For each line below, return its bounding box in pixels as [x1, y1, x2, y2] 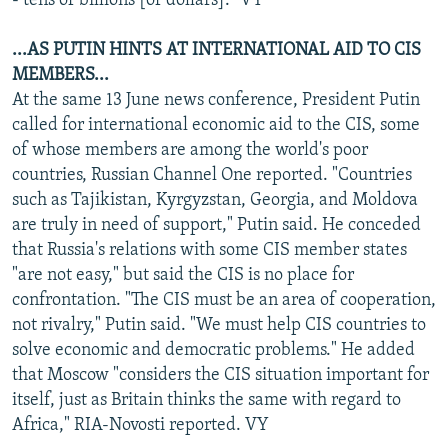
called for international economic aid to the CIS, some [12, 115, 420, 135]
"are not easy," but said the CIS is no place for [12, 265, 354, 285]
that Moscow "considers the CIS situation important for [12, 365, 429, 385]
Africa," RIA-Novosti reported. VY [12, 415, 269, 435]
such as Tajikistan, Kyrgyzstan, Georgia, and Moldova [12, 190, 418, 210]
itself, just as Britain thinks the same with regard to [12, 390, 401, 410]
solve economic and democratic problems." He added [12, 340, 415, 360]
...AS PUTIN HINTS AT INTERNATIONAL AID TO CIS [12, 40, 421, 60]
